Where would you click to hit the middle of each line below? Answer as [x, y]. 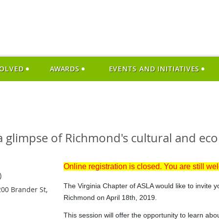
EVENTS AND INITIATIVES [154, 69]
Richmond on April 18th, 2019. [110, 197]
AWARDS [65, 69]
